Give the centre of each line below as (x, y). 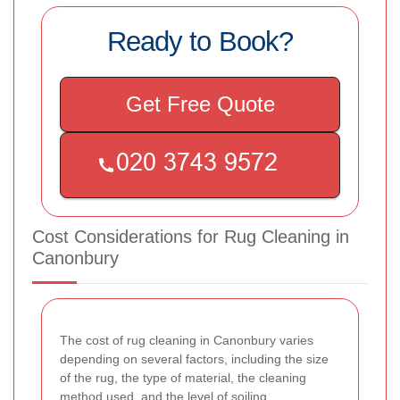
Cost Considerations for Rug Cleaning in (191, 237)
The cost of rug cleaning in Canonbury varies (187, 341)
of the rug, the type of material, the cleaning (183, 378)
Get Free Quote (200, 104)
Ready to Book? (200, 42)
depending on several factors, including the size (194, 359)
